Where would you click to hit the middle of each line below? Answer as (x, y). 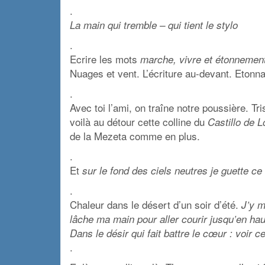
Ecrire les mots (105, 59)
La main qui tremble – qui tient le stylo (154, 25)
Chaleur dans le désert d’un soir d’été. (154, 204)
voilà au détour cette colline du (137, 121)
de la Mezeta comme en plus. (135, 135)
